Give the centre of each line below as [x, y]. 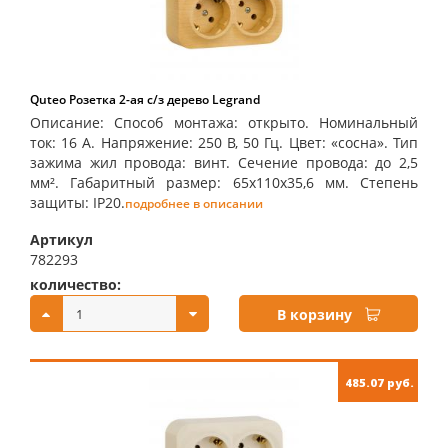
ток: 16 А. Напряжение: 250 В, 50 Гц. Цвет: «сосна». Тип [224, 142]
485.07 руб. [379, 382]
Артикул [61, 239]
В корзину [314, 314]
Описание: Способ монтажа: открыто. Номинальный [224, 122]
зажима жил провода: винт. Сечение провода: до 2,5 [224, 162]
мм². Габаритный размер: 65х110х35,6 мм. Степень [224, 182]
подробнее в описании [194, 203]
